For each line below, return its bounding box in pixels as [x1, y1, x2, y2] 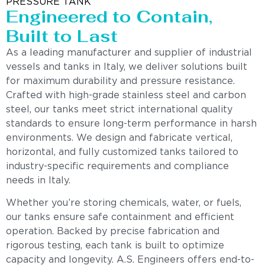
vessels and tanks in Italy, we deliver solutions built [6, 62, 247, 72]
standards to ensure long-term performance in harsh [6, 119, 257, 128]
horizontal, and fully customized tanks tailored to [6, 147, 238, 157]
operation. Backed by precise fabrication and [6, 227, 219, 237]
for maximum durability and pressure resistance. [6, 76, 235, 86]
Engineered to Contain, [6, 5, 212, 27]
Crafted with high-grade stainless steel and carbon [6, 91, 246, 100]
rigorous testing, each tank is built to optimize [6, 241, 224, 251]
